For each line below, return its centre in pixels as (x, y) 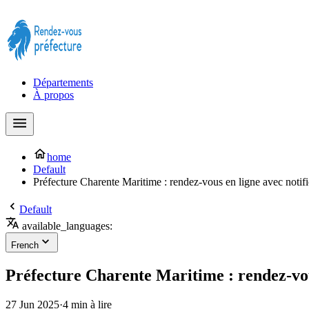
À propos (53, 95)
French (25, 245)
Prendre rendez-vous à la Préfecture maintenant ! (111, 11)
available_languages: (66, 226)
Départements (63, 82)
